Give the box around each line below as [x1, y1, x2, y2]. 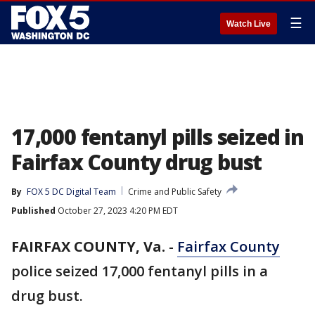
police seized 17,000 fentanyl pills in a [11, 262, 268, 281]
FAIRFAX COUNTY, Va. [11, 237, 165, 256]
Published [11, 205, 56, 217]
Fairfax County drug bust [11, 148, 262, 176]
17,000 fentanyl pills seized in [11, 122, 304, 151]
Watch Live [226, 19, 271, 29]
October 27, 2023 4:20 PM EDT [56, 205, 178, 217]
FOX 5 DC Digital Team [27, 186, 116, 198]
